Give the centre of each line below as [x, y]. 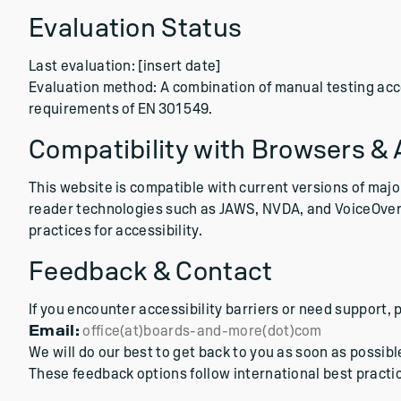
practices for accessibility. [115, 231]
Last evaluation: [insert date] [125, 66]
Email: [54, 331]
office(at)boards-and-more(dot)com [202, 331]
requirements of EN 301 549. [121, 109]
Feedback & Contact [151, 272]
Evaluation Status [136, 29]
